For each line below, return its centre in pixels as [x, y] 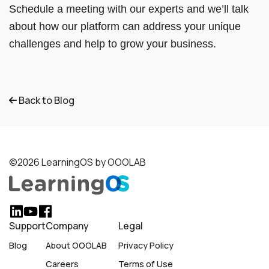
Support [27, 226]
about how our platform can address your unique [125, 26]
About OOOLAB [76, 246]
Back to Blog [46, 100]
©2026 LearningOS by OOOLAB [77, 162]
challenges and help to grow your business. [113, 44]
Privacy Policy [146, 246]
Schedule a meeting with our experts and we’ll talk [129, 9]
